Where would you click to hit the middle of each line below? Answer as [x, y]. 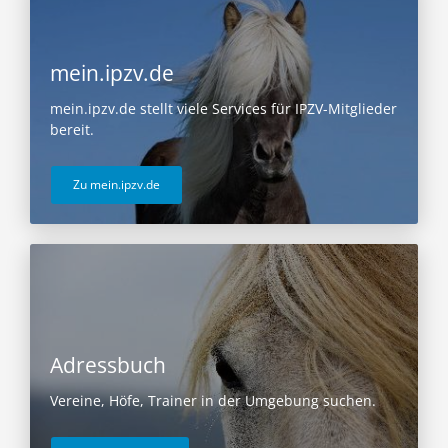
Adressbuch [108, 364]
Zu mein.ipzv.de [116, 185]
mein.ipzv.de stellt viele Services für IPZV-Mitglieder [223, 109]
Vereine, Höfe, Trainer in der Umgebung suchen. [213, 400]
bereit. [72, 130]
